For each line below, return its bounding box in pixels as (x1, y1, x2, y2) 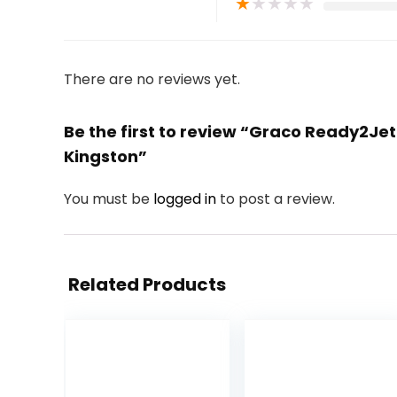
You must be (64, 189, 153, 209)
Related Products (68, 272, 226, 297)
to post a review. (220, 189, 335, 209)
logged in (153, 189, 220, 209)
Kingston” (64, 145, 147, 167)
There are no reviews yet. (64, 69, 240, 90)
